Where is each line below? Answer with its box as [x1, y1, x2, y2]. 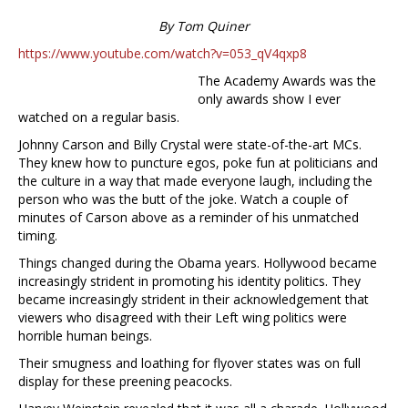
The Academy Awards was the [198, 72, 376, 90]
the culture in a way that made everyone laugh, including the [18, 172, 372, 190]
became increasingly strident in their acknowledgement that [18, 291, 369, 309]
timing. [18, 227, 57, 245]
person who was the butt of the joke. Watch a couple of [18, 190, 348, 209]
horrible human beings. [18, 327, 152, 345]
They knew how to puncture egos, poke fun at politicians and [18, 154, 378, 172]
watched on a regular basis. [18, 108, 179, 127]
